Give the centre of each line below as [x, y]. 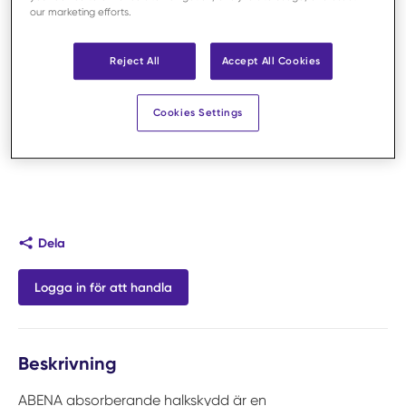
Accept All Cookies [271, 60]
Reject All [135, 60]
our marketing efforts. [81, 12]
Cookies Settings [198, 112]
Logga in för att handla [103, 287]
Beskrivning [68, 363]
